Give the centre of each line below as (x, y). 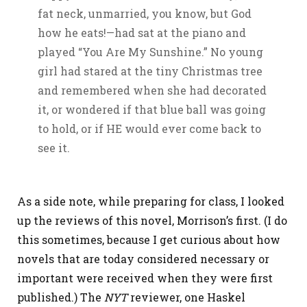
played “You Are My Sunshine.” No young (150, 52)
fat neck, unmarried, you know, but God (145, 14)
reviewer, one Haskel (188, 297)
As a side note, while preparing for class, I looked (151, 201)
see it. (54, 148)
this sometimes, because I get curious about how (149, 240)
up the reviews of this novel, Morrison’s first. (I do (152, 221)
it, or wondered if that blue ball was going (152, 110)
